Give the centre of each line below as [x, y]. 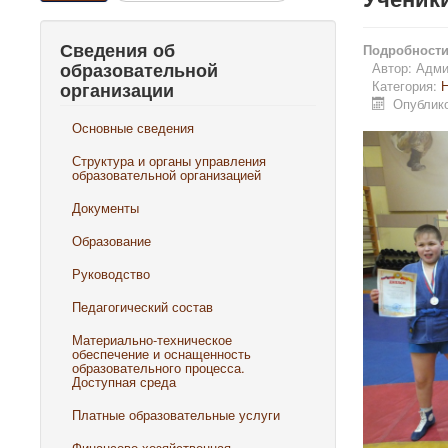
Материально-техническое [152, 339]
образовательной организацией [166, 174]
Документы [105, 207]
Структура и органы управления [169, 160]
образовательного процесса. [158, 367]
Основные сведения [133, 127]
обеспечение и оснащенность [161, 353]
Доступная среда [124, 381]
